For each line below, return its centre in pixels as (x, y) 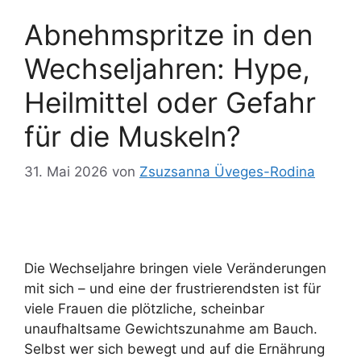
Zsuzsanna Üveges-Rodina (227, 172)
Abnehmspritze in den (168, 34)
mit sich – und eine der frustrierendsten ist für (172, 289)
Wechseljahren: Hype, (167, 68)
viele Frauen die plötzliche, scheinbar (144, 309)
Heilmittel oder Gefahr (170, 102)
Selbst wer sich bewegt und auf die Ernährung (174, 349)
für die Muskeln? (133, 136)
